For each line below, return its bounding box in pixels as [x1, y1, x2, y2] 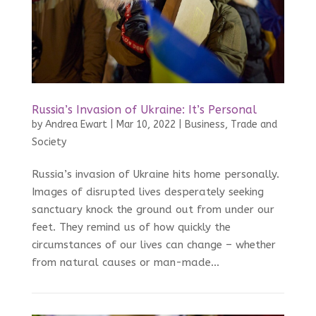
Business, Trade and [184, 119, 277, 131]
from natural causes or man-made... [31, 256, 219, 269]
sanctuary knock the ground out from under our [31, 203, 274, 217]
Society [31, 136, 66, 149]
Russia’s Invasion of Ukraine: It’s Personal [31, 103, 257, 117]
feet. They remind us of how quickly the [31, 221, 231, 234]
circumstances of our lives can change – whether [31, 238, 276, 252]
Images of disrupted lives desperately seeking [31, 186, 264, 199]
